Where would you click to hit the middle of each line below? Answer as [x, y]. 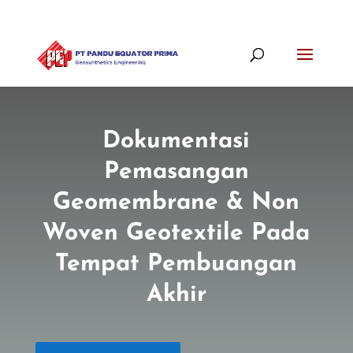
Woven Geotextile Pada [176, 234]
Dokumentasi [176, 141]
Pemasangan [176, 172]
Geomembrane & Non [176, 203]
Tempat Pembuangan [176, 264]
